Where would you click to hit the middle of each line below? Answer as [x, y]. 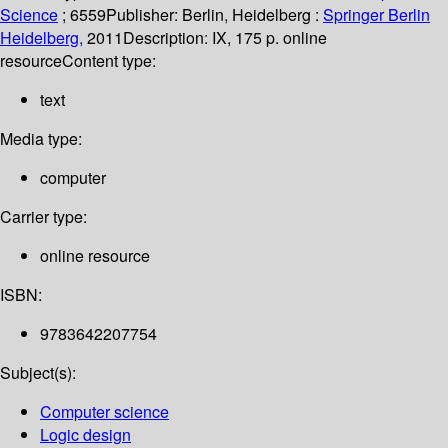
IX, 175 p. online [269, 38]
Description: [167, 38]
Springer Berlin [376, 15]
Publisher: [144, 15]
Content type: [109, 61]
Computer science [104, 412]
